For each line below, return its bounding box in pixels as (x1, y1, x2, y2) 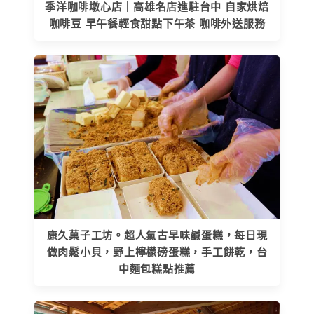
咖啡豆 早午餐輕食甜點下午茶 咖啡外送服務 (48, 18, 266, 29)
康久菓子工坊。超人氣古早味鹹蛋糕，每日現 (46, 230, 268, 242)
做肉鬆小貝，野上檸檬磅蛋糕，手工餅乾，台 (46, 247, 268, 259)
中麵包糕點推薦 (118, 264, 196, 275)
